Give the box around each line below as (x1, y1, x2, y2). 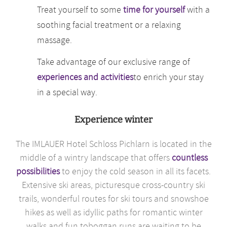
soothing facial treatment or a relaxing (37, 19, 181, 31)
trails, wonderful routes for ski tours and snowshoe (18, 193, 209, 205)
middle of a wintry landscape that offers (19, 152, 172, 164)
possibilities (16, 165, 60, 177)
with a (185, 4, 210, 16)
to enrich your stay (133, 71, 204, 83)
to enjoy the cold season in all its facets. (62, 165, 211, 177)
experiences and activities (37, 71, 134, 83)
